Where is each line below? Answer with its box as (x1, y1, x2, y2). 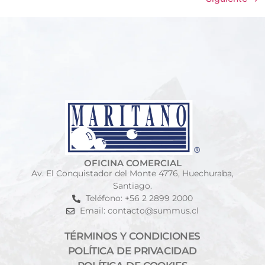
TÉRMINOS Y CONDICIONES (64, 230, 201, 243)
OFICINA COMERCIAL (83, 157, 182, 169)
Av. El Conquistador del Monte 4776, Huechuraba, (31, 168, 234, 179)
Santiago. (113, 180, 152, 192)
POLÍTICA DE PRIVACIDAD (67, 245, 198, 257)
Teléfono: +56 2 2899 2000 (85, 193, 193, 204)
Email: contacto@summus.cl (79, 205, 199, 216)
